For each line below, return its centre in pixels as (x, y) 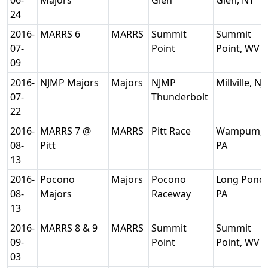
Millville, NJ (241, 83)
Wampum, (239, 131)
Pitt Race (172, 131)
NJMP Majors (71, 83)
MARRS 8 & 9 (70, 228)
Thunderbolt (181, 97)
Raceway (172, 194)
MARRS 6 (61, 34)
